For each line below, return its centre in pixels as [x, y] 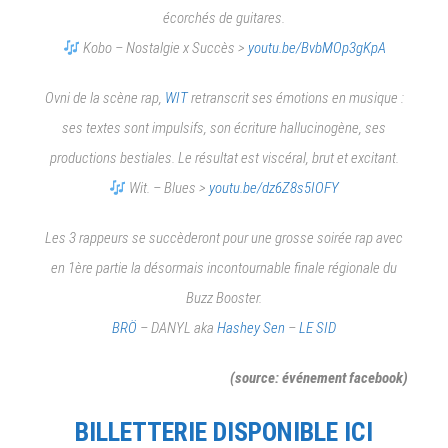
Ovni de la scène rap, [104, 98]
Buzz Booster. [224, 298]
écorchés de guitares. [224, 18]
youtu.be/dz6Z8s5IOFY [274, 188]
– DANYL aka [177, 328]
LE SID [317, 328]
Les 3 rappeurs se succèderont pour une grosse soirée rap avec [224, 238]
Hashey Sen [251, 328]
